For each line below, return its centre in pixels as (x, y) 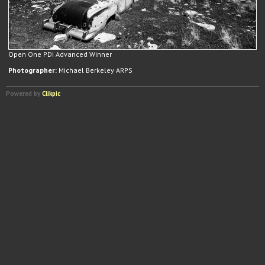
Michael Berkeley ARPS (95, 70)
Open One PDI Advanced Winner (60, 54)
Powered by (24, 94)
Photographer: (33, 70)
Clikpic (51, 94)
